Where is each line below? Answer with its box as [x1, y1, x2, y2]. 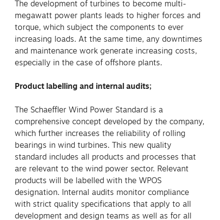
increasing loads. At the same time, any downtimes [15, 33, 202, 44]
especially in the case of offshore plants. [15, 56, 162, 68]
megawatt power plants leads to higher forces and [15, 9, 200, 21]
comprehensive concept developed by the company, [15, 115, 204, 127]
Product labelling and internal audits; [15, 80, 152, 91]
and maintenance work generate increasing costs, [15, 45, 197, 56]
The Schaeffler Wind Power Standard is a [15, 104, 163, 115]
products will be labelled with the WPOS [15, 174, 162, 186]
